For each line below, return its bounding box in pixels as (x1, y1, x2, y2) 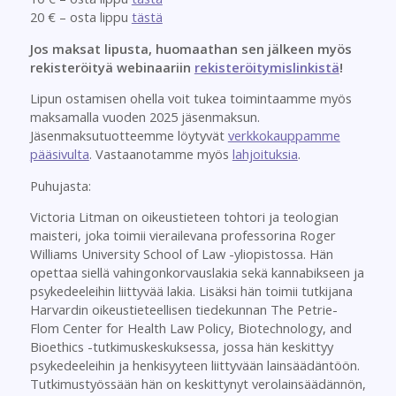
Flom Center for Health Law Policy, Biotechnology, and (29, 319, 352, 338)
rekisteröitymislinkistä (194, 57, 339, 76)
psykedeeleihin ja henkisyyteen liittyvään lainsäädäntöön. (29, 356, 360, 375)
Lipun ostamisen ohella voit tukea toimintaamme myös (29, 89, 352, 108)
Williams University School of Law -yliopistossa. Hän (29, 245, 333, 263)
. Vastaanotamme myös (88, 145, 232, 164)
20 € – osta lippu (29, 7, 132, 26)
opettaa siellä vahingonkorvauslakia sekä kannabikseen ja (29, 263, 364, 282)
